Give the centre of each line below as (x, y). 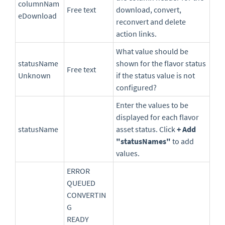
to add (182, 141)
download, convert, (149, 10)
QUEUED (81, 183)
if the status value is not (155, 76)
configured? (136, 88)
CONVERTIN (86, 195)
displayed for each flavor (157, 117)
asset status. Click (146, 129)
